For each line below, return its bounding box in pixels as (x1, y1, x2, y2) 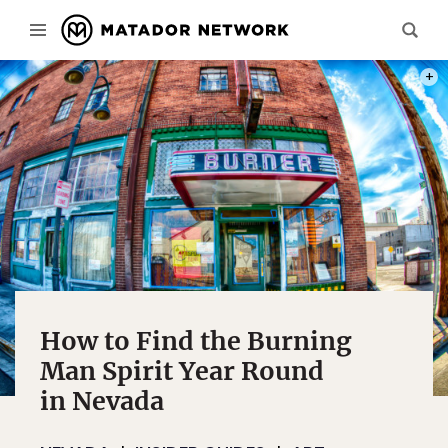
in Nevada (40, 385, 164, 417)
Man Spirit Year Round (40, 355, 324, 387)
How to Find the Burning (40, 325, 352, 357)
